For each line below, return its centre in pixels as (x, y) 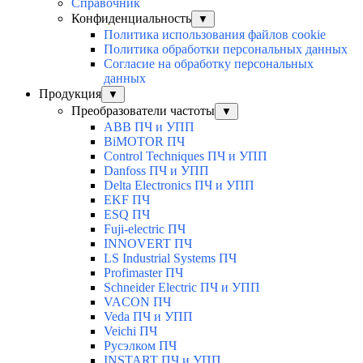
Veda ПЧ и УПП (148, 317)
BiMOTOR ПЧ (144, 142)
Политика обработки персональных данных (226, 49)
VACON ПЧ (137, 302)
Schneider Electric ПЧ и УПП (182, 288)
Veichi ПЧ (130, 331)
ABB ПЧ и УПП (149, 127)
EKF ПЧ (127, 200)
